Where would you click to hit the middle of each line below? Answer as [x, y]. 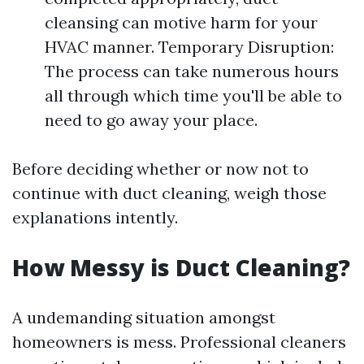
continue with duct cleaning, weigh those [169, 193]
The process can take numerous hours [192, 71]
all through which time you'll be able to [193, 95]
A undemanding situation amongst [144, 317]
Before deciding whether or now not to [160, 168]
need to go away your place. [151, 119]
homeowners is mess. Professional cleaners [179, 341]
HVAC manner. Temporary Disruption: [189, 46]
